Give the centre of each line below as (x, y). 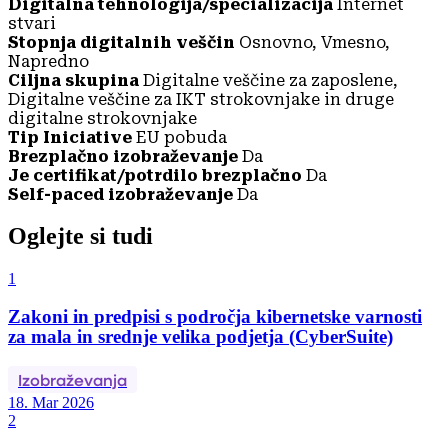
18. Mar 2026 (51, 402)
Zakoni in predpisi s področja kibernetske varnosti (215, 317)
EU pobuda (181, 137)
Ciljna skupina (75, 80)
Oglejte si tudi (80, 236)
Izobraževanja (72, 379)
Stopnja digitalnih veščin (121, 42)
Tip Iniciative (70, 137)
